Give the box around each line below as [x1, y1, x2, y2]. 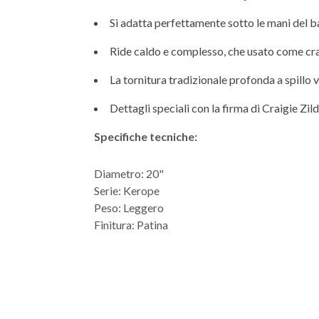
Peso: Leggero [94, 201, 164, 215]
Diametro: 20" [94, 167, 164, 181]
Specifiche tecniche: [94, 130, 197, 144]
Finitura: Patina [94, 218, 168, 232]
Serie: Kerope [94, 184, 159, 198]
